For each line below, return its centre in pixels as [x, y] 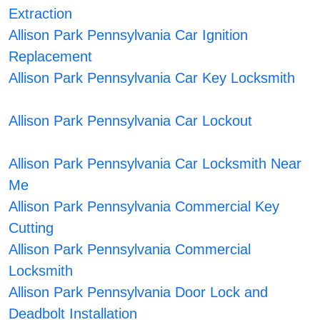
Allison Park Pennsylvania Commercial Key [144, 207]
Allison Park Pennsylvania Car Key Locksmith [151, 78]
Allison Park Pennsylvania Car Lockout [130, 121]
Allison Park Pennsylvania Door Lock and [138, 292]
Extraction [40, 14]
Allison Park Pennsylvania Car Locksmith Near [155, 164]
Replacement [50, 57]
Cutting [31, 228]
